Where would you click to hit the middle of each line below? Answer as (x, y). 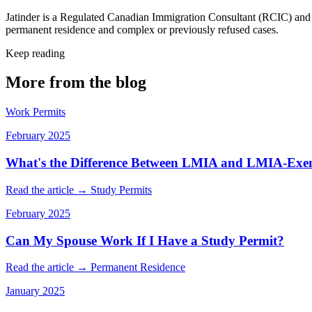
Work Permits (36, 112)
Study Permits (121, 189)
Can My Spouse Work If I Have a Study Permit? (145, 240)
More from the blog (76, 83)
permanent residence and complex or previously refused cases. (142, 29)
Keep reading (35, 53)
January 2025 (35, 291)
